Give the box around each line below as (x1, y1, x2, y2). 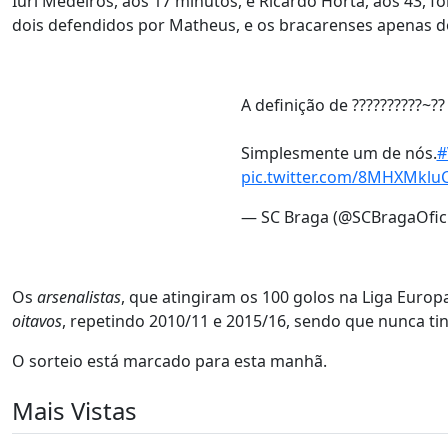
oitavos (12, 310, 62, 332)
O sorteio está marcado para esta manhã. (12, 350, 327, 372)
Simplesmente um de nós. (240, 142, 437, 164)
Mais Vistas (12, 394, 137, 427)
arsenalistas (37, 286, 121, 308)
